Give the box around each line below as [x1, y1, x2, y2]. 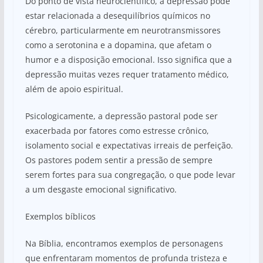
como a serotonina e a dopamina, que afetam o [25, 39, 211, 50]
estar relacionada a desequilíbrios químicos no [25, 9, 210, 21]
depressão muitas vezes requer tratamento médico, [25, 68, 229, 80]
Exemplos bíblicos [25, 210, 96, 222]
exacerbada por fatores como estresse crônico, [25, 124, 209, 136]
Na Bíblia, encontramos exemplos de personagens [25, 237, 223, 249]
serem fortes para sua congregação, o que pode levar [25, 168, 235, 180]
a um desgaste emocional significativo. [25, 183, 177, 195]
